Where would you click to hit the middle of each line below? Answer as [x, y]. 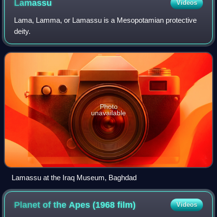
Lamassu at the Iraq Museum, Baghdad [74, 178]
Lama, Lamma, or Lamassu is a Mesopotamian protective [106, 20]
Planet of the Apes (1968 [66, 205]
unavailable [108, 113]
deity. [23, 31]
